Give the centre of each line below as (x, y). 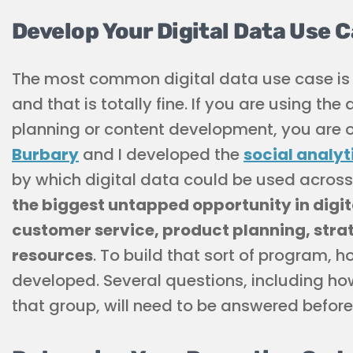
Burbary (45, 154)
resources (52, 255)
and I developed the (161, 154)
